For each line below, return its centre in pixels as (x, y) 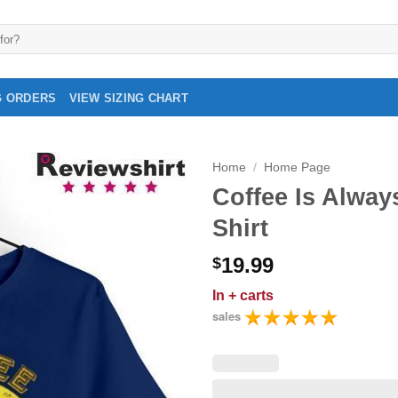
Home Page (298, 167)
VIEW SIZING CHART (128, 98)
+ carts (251, 296)
